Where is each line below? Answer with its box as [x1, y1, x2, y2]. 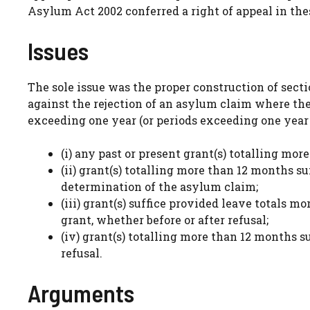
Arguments [28, 277, 134, 307]
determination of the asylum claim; [61, 179, 258, 194]
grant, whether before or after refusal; [61, 212, 268, 227]
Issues [28, 35, 89, 65]
